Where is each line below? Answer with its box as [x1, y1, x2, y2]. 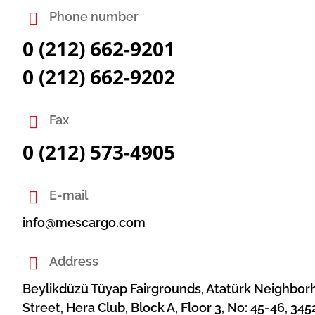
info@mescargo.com [22, 215, 146, 230]
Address [49, 254, 98, 269]
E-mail [49, 188, 88, 202]
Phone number [49, 9, 139, 24]
